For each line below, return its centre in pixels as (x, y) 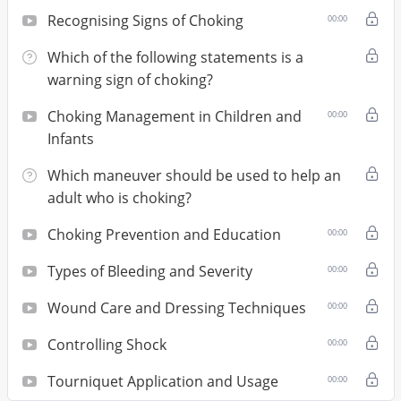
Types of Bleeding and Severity (149, 271)
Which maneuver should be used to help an (194, 175)
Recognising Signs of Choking (145, 20)
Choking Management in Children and (174, 116)
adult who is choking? (119, 197)
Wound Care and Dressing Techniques (176, 307)
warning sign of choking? (130, 79)
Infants (70, 138)
